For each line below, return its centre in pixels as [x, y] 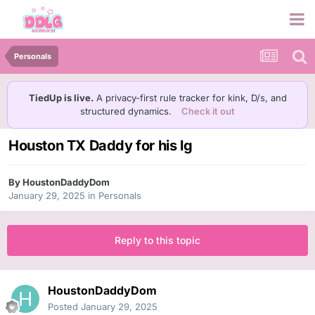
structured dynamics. [127, 111]
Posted [64, 307]
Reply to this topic [157, 240]
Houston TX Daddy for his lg [101, 146]
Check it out [208, 111]
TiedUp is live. [61, 98]
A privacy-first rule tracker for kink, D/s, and [190, 98]
